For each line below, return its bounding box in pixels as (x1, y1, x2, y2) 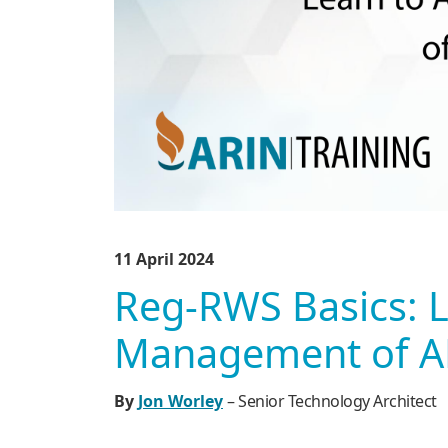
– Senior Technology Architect (227, 389, 437, 412)
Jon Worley (138, 389, 223, 412)
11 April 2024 (114, 247, 214, 270)
